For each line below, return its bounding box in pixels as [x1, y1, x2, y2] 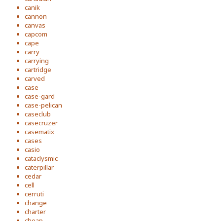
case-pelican [25, 100, 62, 110]
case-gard [25, 91, 55, 101]
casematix [25, 127, 54, 136]
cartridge [25, 65, 51, 74]
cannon [25, 11, 47, 21]
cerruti [25, 189, 44, 198]
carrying [25, 56, 49, 65]
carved [25, 74, 45, 83]
